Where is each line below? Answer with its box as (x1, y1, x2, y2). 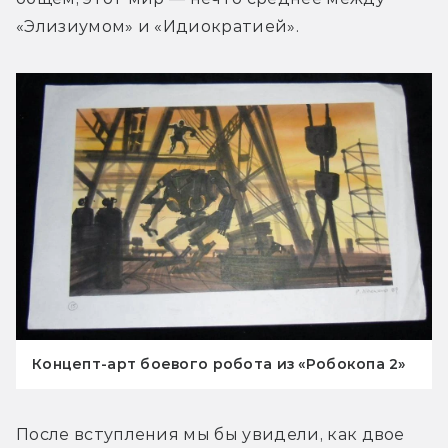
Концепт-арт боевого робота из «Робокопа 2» (32, 354, 406, 373)
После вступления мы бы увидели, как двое (16, 424, 405, 444)
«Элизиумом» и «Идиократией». (16, 17, 299, 37)
